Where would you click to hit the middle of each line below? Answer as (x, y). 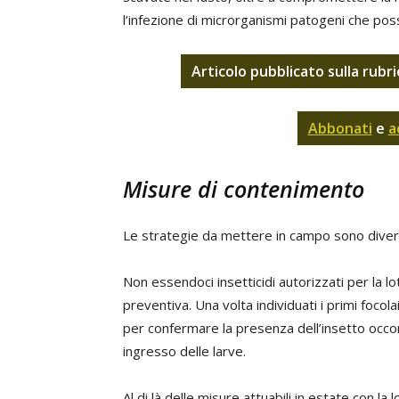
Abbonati (340, 128)
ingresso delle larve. (184, 351)
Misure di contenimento (244, 189)
